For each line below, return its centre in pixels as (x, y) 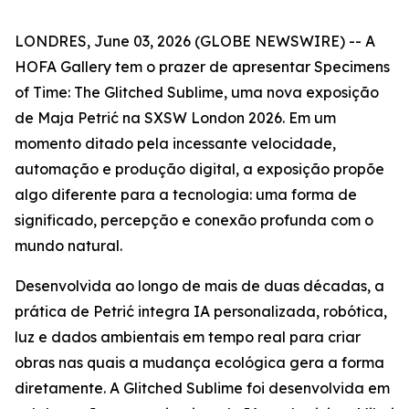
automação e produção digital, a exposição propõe (199, 169)
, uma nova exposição (301, 92)
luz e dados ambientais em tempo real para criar (188, 337)
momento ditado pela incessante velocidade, (175, 143)
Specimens (352, 67)
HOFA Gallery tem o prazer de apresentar (164, 67)
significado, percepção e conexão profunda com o (194, 220)
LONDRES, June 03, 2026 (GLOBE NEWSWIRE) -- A (195, 41)
